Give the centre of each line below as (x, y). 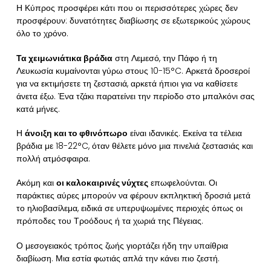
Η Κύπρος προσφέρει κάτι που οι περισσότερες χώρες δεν (127, 8)
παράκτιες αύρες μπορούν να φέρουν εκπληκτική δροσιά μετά (133, 196)
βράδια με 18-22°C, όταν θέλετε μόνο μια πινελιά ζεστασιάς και (134, 146)
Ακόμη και (36, 183)
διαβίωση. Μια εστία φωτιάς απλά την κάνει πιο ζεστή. (118, 258)
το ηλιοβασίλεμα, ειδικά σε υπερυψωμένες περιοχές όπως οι (129, 208)
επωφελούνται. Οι (182, 183)
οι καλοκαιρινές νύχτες (102, 183)
